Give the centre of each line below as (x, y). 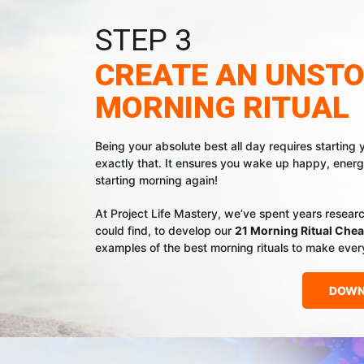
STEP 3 (143, 40)
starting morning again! (156, 180)
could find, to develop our (165, 230)
